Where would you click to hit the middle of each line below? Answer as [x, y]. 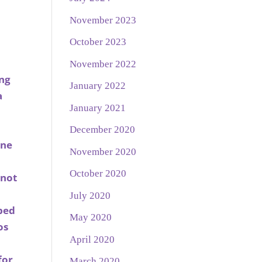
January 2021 [98, 108]
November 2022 [103, 64]
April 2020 [92, 239]
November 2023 [103, 20]
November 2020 [103, 151]
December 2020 [103, 130]
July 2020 [90, 195]
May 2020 [91, 218]
